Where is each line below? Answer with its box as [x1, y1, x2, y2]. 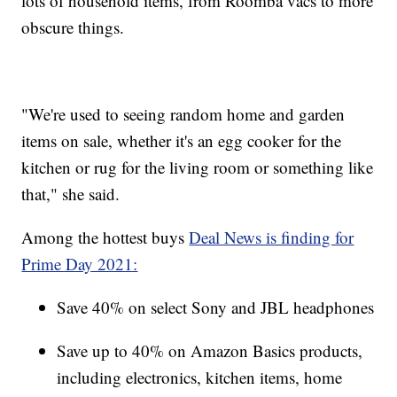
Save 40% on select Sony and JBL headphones [57, 295, 375, 318]
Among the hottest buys [21, 225, 190, 248]
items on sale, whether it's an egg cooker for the [21, 128, 342, 152]
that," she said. [21, 182, 121, 205]
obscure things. [21, 15, 125, 38]
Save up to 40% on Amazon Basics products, [57, 339, 363, 362]
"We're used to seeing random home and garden [21, 102, 346, 125]
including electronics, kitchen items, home [57, 365, 343, 388]
